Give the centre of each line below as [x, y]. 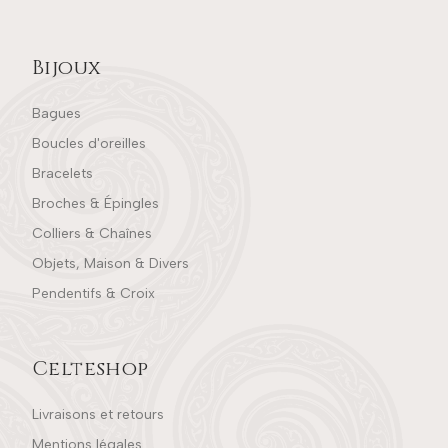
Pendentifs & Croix [93, 294]
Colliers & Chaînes [92, 234]
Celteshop [90, 369]
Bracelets [62, 174]
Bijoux [67, 68]
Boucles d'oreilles [89, 144]
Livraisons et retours [98, 415]
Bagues [56, 114]
